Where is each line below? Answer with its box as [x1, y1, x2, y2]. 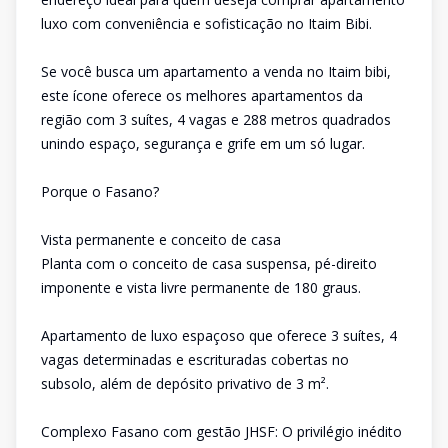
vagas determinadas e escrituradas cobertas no [41, 350, 349, 369]
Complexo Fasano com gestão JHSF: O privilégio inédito [41, 422, 402, 441]
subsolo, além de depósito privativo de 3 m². [41, 374, 329, 393]
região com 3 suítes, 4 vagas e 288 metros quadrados [41, 110, 391, 129]
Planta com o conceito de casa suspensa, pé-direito [41, 254, 377, 273]
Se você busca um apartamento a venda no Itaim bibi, [41, 62, 391, 81]
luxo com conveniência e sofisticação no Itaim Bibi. [41, 14, 372, 33]
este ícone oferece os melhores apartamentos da [41, 86, 363, 105]
